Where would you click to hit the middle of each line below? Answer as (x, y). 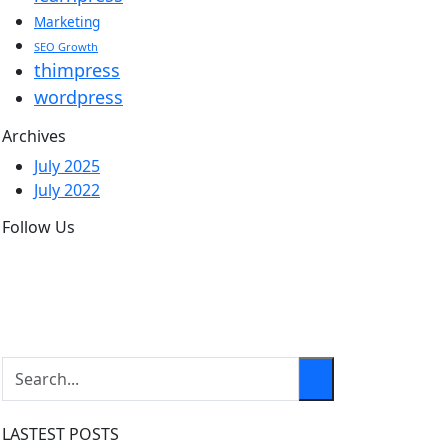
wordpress (78, 97)
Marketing (67, 21)
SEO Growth (66, 46)
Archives (34, 136)
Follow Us (38, 227)
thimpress (77, 70)
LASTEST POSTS (60, 434)
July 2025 (67, 166)
